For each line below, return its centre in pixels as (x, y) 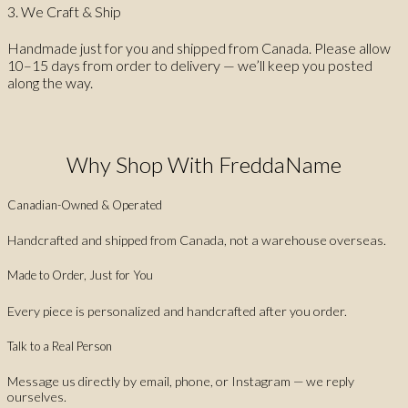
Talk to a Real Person (60, 346)
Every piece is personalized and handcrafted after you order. (177, 311)
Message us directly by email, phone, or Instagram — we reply (181, 381)
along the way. (50, 83)
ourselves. (37, 397)
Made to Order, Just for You (80, 275)
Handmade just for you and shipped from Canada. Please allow (199, 48)
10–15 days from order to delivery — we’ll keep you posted (190, 66)
